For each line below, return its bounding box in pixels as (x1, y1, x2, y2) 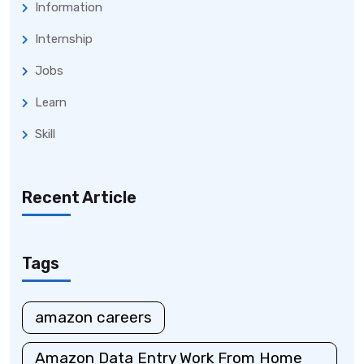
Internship (35, 31, 93, 46)
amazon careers (35, 307, 152, 327)
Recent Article (22, 187, 136, 207)
